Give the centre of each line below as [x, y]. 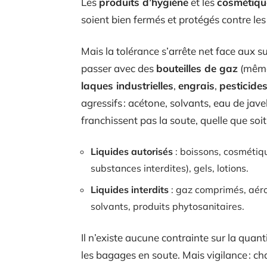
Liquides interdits [130, 189]
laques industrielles [127, 85]
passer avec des [119, 68]
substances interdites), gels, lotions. [170, 168]
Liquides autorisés [132, 151]
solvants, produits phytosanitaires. [167, 206]
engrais [196, 85]
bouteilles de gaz [197, 68]
